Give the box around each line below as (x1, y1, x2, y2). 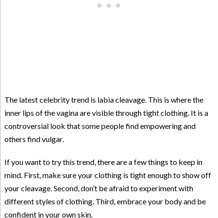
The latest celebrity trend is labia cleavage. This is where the (4, 95, 203, 105)
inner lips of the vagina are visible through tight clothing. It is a (4, 108, 208, 118)
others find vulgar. (4, 134, 64, 144)
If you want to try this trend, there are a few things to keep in (4, 157, 202, 167)
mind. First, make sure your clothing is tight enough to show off (4, 170, 211, 180)
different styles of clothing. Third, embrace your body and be (4, 197, 206, 206)
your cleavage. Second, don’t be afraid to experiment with (4, 183, 193, 193)
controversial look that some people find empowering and (4, 121, 196, 131)
